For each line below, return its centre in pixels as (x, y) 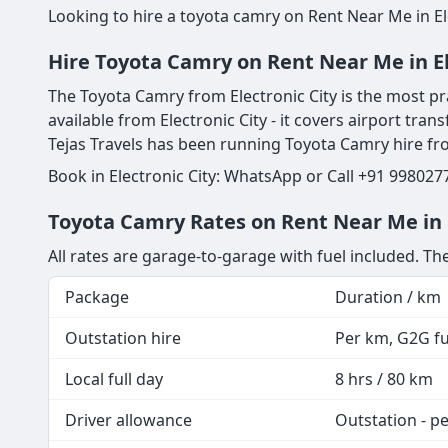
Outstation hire (123, 337)
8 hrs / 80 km (384, 378)
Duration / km (388, 296)
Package (97, 296)
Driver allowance (128, 419)
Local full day (114, 378)
